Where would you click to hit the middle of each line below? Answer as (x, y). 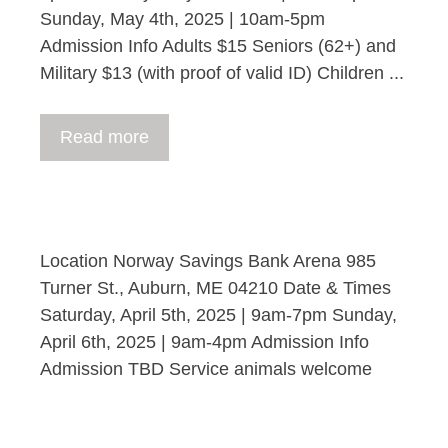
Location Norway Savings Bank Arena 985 (208, 261)
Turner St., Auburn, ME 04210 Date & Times (215, 288)
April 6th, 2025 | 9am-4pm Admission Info (204, 342)
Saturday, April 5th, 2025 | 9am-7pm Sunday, (218, 315)
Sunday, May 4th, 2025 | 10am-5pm (182, 19)
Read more (104, 137)
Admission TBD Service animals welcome (206, 369)
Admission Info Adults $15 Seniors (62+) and (218, 46)
